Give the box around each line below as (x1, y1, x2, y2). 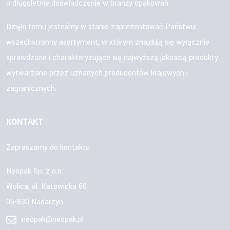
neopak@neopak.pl (22, 214, 84, 225)
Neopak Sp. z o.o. (6, 165, 63, 177)
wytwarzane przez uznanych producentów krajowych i (6, 67, 188, 79)
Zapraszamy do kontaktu (6, 142, 90, 153)
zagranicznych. (6, 83, 56, 94)
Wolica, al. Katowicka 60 (6, 181, 87, 192)
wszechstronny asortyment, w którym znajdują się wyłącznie (6, 36, 209, 48)
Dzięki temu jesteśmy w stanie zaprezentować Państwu (6, 21, 195, 32)
